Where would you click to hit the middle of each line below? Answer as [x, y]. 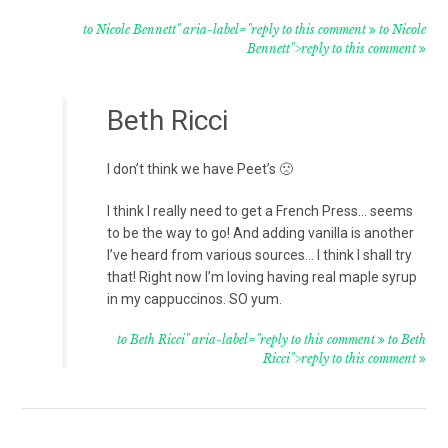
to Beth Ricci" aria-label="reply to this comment [247, 339]
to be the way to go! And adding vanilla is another [261, 232]
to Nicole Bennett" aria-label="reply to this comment [225, 29]
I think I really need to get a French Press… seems [260, 210]
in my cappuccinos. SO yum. [195, 298]
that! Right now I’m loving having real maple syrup [262, 276]
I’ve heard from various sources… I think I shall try [260, 254]
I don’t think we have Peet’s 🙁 [200, 168]
